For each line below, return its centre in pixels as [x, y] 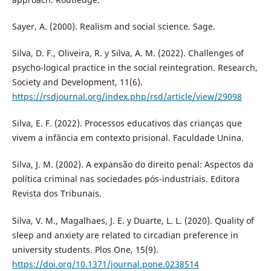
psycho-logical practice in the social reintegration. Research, [135, 68]
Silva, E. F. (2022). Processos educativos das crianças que [127, 123]
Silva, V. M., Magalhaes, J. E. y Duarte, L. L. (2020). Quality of [133, 220]
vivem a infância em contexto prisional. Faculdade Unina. [128, 138]
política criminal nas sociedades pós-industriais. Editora [126, 179]
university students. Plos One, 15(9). [85, 249]
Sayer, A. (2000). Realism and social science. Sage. [113, 27]
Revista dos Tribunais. [57, 194]
